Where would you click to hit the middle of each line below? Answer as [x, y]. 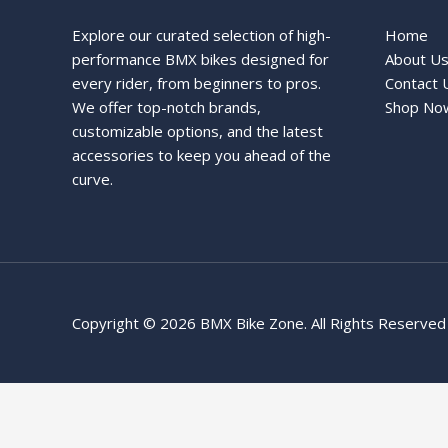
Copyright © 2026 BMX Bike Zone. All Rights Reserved [259, 322]
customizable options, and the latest [197, 130]
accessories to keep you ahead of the [201, 154]
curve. [92, 178]
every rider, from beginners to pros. [196, 82]
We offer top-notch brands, [166, 106]
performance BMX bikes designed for [200, 58]
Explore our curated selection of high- [201, 34]
